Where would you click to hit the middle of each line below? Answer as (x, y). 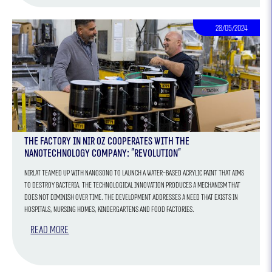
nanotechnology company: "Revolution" (103, 153)
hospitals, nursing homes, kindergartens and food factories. (110, 209)
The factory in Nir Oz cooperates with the (107, 141)
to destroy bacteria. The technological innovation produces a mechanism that (133, 185)
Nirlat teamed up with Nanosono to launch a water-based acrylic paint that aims (134, 173)
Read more (50, 229)
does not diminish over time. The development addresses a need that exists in (131, 197)
